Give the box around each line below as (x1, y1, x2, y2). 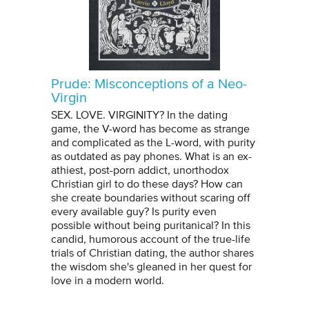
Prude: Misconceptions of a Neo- (51, 77, 247, 91)
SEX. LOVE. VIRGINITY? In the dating (51, 109, 228, 121)
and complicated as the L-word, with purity (51, 137, 255, 148)
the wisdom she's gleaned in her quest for (51, 261, 252, 272)
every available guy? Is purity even (51, 206, 217, 217)
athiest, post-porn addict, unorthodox (51, 164, 229, 176)
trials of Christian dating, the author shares (51, 247, 254, 259)
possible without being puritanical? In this (51, 219, 250, 231)
